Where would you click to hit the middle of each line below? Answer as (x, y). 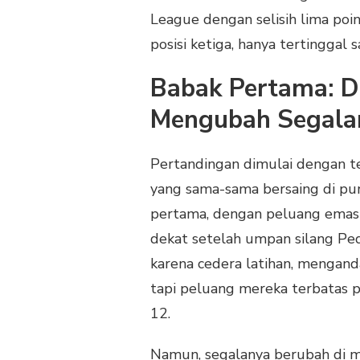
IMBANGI (147, 53)
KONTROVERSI (163, 171)
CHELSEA (149, 19)
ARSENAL (150, 70)
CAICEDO (149, 137)
